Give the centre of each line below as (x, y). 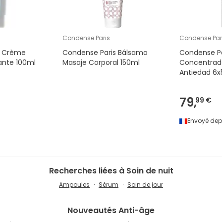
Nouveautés (92, 211)
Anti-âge (137, 211)
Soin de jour (145, 185)
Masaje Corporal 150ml (101, 63)
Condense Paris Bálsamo (105, 53)
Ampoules (74, 185)
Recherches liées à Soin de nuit (111, 171)
